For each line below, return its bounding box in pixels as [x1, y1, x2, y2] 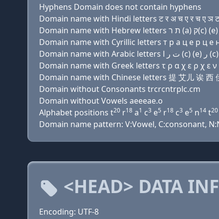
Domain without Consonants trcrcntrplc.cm [39, 84, 200, 94]
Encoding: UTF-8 [39, 206, 99, 217]
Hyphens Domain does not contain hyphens [39, 1, 201, 12]
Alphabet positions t [39, 107, 113, 118]
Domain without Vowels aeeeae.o [39, 95, 163, 106]
